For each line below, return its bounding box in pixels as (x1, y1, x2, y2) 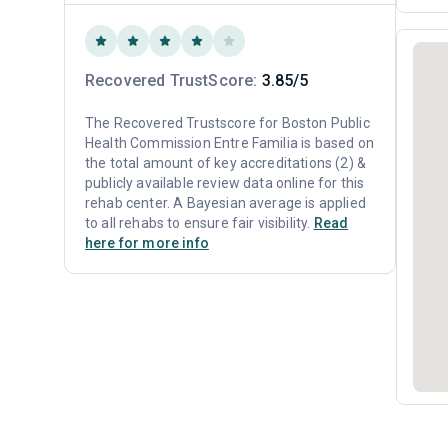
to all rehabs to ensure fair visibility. (85, 215, 314, 231)
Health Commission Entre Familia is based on (85, 135, 374, 151)
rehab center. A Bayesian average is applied (85, 195, 366, 211)
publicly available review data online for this (85, 175, 365, 191)
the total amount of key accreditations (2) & (85, 155, 367, 171)
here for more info (85, 235, 209, 251)
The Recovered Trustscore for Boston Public (85, 115, 370, 131)
